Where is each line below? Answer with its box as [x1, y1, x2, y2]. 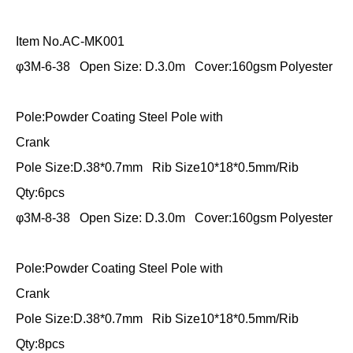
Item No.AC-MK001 [16, 34, 124, 48]
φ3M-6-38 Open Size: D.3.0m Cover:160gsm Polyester [16, 59, 333, 73]
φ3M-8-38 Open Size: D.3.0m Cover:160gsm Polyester [16, 210, 333, 225]
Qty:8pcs [16, 336, 65, 351]
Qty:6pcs [16, 185, 65, 199]
